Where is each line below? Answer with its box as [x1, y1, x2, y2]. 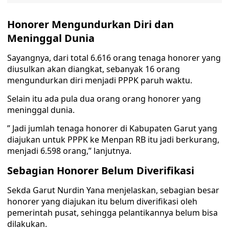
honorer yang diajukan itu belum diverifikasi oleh [7, 196, 197, 207]
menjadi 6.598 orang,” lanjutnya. [7, 145, 131, 156]
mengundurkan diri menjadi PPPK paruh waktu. [7, 75, 192, 86]
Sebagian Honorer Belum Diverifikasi [7, 164, 194, 177]
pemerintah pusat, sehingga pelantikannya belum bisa [7, 207, 218, 218]
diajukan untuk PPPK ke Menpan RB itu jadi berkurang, [7, 134, 219, 145]
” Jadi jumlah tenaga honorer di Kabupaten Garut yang [7, 123, 217, 134]
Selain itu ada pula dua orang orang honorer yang [7, 93, 201, 104]
